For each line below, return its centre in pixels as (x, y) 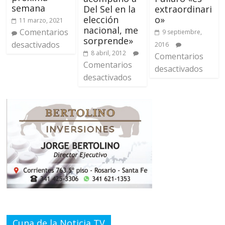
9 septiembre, (182, 32)
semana (29, 8)
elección (101, 19)
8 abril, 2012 (108, 53)
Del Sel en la (109, 9)
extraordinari (183, 9)
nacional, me (110, 30)
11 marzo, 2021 (41, 21)
